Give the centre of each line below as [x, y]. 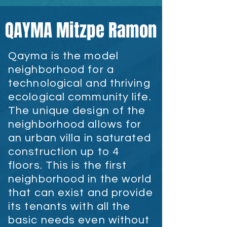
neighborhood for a [61, 70]
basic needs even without [79, 220]
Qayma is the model [63, 56]
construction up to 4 [64, 152]
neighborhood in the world [80, 179]
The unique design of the [77, 111]
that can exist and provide [81, 193]
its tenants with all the [69, 206]
